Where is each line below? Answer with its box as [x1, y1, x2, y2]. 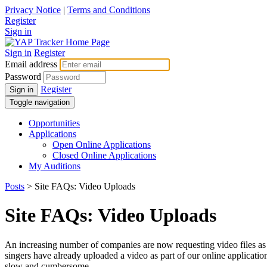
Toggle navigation [10, 98, 70, 107]
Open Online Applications [52, 139, 151, 150]
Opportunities [29, 118, 80, 128]
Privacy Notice [5, 5, 61, 15]
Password [5, 72, 41, 82]
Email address [5, 59, 57, 69]
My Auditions [29, 161, 80, 171]
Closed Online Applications [52, 150, 156, 160]
